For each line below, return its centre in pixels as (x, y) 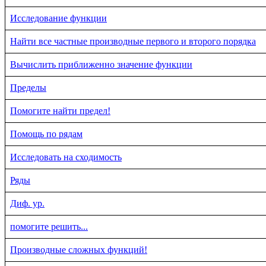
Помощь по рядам (46, 134)
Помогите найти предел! (60, 110)
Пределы (28, 87)
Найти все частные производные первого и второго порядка (133, 41)
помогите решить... (49, 226)
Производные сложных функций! (79, 249)
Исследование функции (58, 18)
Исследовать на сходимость (66, 157)
